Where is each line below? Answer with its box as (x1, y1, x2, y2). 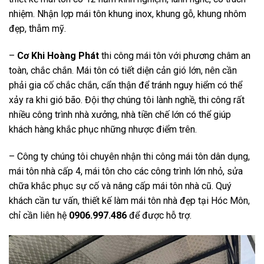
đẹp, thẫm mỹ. (9, 23, 66, 35)
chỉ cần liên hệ (9, 209, 69, 221)
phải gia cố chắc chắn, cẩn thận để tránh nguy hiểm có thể (9, 80, 242, 91)
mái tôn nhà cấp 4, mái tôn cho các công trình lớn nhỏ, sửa (9, 165, 243, 177)
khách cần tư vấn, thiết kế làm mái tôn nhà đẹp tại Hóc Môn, (9, 194, 250, 206)
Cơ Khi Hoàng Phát (17, 50, 99, 62)
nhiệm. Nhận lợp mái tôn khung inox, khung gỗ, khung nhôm (9, 8, 246, 20)
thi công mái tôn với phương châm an (99, 50, 250, 62)
